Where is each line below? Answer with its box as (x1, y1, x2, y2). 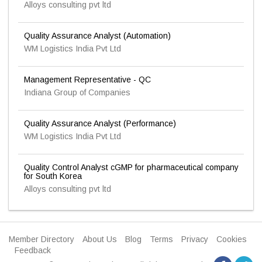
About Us (82, 235, 117, 244)
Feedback (15, 246, 51, 255)
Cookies (216, 235, 247, 244)
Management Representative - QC (24, 75, 151, 84)
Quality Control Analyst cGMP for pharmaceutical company (24, 163, 239, 172)
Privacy (181, 235, 208, 244)
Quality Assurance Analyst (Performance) (24, 119, 176, 128)
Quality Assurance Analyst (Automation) (24, 31, 171, 40)
